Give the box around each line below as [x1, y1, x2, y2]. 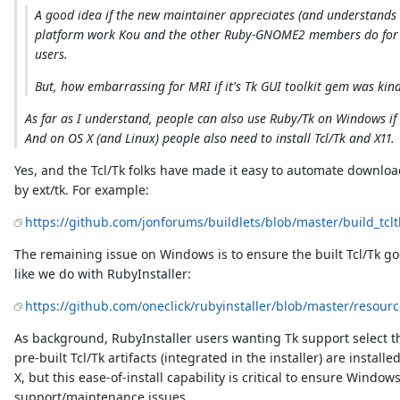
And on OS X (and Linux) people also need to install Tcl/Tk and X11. [24, 129, 395, 147]
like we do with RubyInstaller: [14, 265, 192, 283]
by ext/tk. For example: [14, 181, 150, 199]
